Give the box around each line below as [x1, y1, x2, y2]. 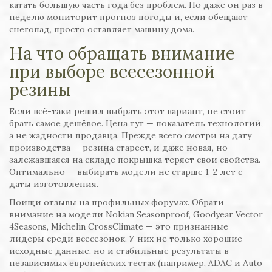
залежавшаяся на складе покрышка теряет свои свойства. [9, 154, 260, 166]
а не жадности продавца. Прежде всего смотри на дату [9, 130, 251, 141]
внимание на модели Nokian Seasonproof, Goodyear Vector [9, 209, 263, 220]
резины [9, 79, 71, 101]
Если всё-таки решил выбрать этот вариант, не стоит [9, 106, 246, 117]
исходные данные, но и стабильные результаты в [9, 245, 229, 257]
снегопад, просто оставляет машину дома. [9, 24, 194, 35]
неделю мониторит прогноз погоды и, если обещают [9, 12, 248, 23]
